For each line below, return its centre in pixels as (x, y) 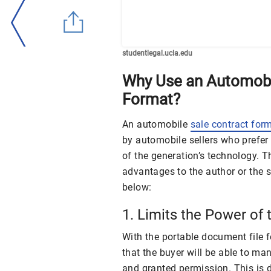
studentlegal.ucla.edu (157, 53)
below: (137, 187)
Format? (151, 99)
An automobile (156, 124)
